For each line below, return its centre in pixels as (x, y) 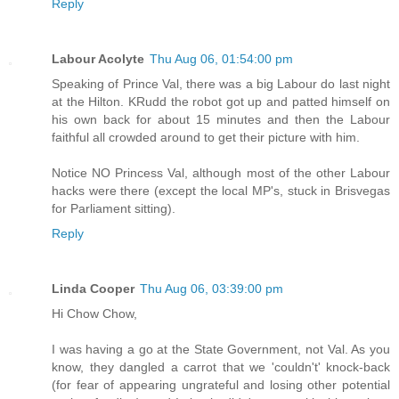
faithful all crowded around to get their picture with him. (206, 137)
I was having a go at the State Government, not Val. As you (221, 349)
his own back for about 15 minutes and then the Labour (221, 119)
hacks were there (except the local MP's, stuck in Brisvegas (221, 190)
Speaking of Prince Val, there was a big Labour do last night (221, 83)
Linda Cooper (93, 288)
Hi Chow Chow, (94, 313)
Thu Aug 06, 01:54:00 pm (221, 58)
